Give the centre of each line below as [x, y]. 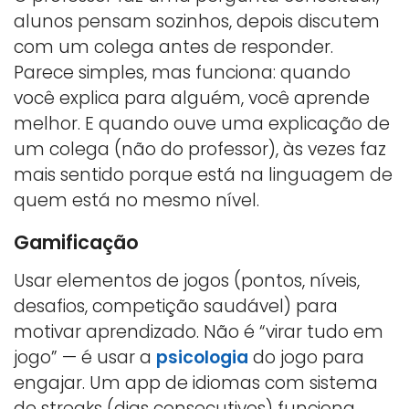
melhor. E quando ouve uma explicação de [202, 124]
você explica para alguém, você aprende [192, 99]
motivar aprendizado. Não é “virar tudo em [199, 332]
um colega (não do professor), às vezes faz [200, 150]
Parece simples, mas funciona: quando [182, 73]
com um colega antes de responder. [173, 47]
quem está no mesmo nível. [136, 201]
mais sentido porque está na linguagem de [203, 175]
